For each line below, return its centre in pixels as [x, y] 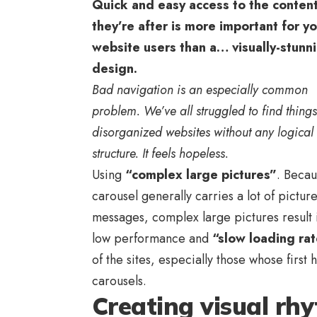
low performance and [152, 239]
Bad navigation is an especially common [200, 90]
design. [115, 69]
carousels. [119, 281]
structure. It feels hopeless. [160, 154]
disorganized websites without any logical [203, 133]
